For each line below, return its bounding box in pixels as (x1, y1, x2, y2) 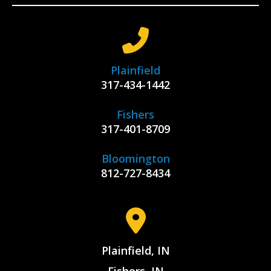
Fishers (117, 107, 154, 122)
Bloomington (101, 151, 170, 166)
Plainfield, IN (101, 243, 170, 258)
